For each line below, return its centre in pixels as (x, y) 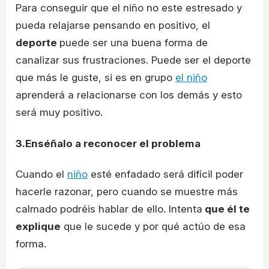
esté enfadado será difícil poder (165, 174)
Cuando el (41, 174)
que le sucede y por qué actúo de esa (153, 227)
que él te (226, 209)
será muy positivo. (59, 112)
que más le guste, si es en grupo (95, 77)
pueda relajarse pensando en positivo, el (113, 25)
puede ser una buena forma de (134, 42)
